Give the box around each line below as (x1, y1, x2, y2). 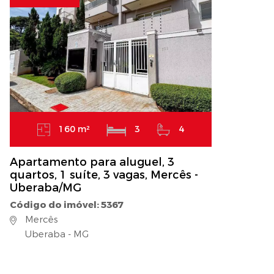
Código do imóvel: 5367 (10, 199, 123, 212)
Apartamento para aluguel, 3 (10, 155, 174, 170)
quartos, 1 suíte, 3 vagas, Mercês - (10, 168, 198, 183)
